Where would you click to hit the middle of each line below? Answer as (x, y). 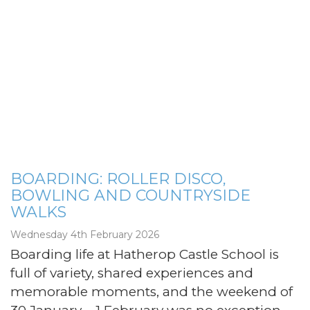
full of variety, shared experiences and (132, 273)
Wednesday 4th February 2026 (85, 234)
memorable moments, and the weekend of (152, 291)
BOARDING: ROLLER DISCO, (118, 179)
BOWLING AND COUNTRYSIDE (130, 195)
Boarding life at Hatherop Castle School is (145, 254)
